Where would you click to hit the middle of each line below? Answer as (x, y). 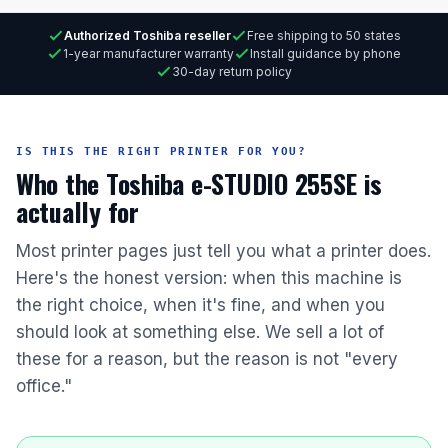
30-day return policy (232, 72)
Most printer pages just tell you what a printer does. (223, 251)
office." (44, 386)
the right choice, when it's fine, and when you (200, 305)
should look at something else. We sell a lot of (200, 332)
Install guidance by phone (325, 54)
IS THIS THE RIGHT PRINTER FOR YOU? (161, 152)
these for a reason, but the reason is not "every (207, 359)
